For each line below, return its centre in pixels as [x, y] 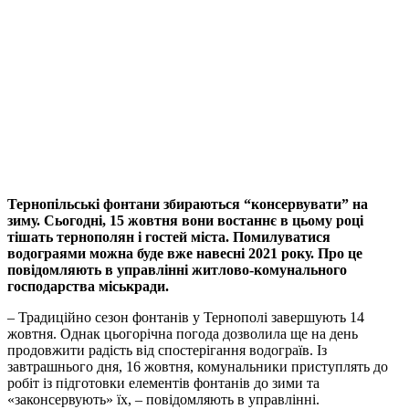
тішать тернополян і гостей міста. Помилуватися [169, 237]
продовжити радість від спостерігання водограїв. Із [167, 351]
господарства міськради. [90, 287]
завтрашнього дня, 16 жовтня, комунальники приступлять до [198, 367]
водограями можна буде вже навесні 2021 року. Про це [185, 254]
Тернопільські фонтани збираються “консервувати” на [188, 204]
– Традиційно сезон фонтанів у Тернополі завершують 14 [186, 318]
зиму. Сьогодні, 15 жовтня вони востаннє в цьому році [185, 221]
